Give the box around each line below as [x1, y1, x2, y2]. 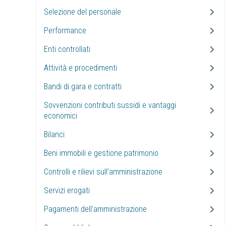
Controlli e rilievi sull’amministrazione [44, 167, 162, 177]
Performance [44, 26, 86, 35]
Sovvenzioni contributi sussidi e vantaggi [44, 100, 176, 110]
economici [44, 111, 77, 121]
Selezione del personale [44, 7, 121, 17]
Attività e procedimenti [44, 63, 117, 73]
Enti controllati [44, 44, 90, 54]
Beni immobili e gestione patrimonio [44, 148, 158, 158]
